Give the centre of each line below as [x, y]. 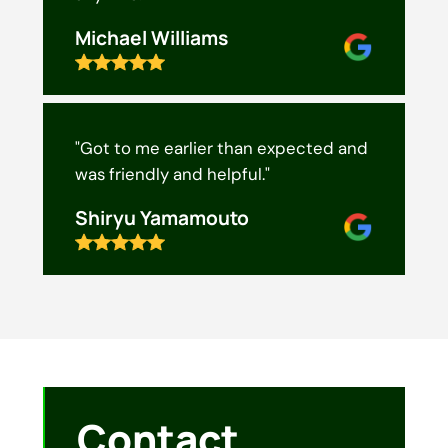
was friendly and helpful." [172, 174]
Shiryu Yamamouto [161, 218]
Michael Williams [151, 38]
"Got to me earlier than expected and [221, 148]
